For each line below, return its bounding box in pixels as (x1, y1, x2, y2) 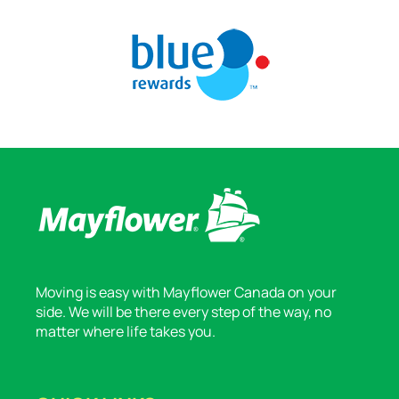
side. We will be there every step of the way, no (36, 302, 331, 322)
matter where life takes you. (36, 322, 216, 342)
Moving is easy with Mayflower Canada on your (36, 282, 337, 303)
